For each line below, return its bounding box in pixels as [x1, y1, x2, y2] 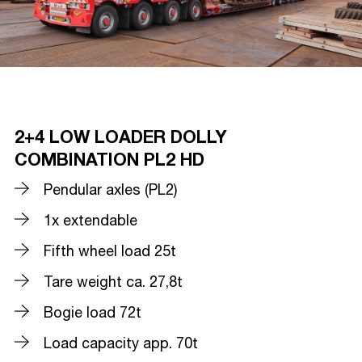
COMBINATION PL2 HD [15, 145, 204, 174]
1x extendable [44, 210, 137, 234]
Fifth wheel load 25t [44, 241, 176, 264]
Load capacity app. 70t [44, 333, 198, 356]
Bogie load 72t [44, 302, 141, 326]
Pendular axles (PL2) [44, 179, 177, 203]
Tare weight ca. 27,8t [44, 271, 183, 295]
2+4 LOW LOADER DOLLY [15, 122, 227, 151]
